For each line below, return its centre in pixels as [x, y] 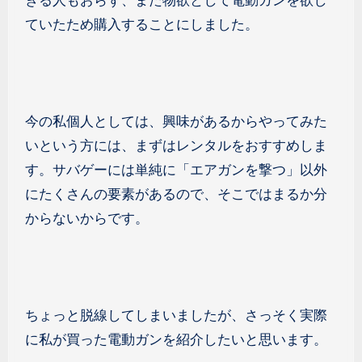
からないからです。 [86, 218]
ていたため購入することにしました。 [141, 24]
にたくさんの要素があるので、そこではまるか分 [176, 194]
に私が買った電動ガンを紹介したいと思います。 [176, 339]
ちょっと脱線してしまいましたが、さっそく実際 [176, 315]
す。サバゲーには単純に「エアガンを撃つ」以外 [176, 170]
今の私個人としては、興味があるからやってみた [176, 121]
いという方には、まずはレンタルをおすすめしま [176, 145]
